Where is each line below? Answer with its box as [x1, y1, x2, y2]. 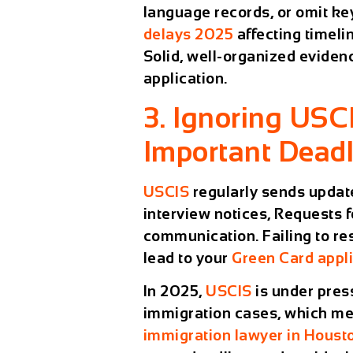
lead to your [143, 249, 232, 266]
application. [143, 69, 228, 87]
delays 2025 [143, 25, 234, 43]
